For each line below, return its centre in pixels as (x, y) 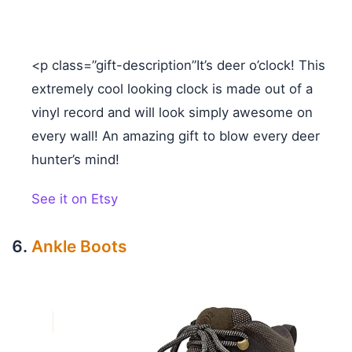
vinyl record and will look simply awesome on (172, 113)
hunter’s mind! (75, 160)
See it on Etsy (75, 199)
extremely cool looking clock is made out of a (172, 89)
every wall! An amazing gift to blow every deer (176, 136)
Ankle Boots (79, 247)
